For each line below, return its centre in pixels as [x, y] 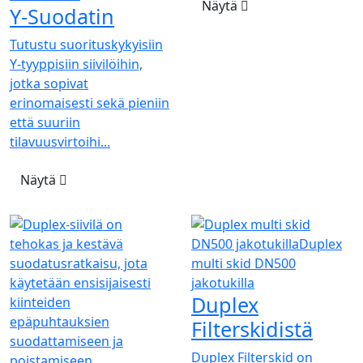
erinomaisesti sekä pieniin [90, 102]
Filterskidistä [252, 329]
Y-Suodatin [62, 16]
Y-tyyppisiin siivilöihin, [76, 64]
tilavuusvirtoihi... [60, 141]
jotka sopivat [49, 83]
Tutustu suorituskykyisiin [86, 44]
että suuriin [45, 122]
